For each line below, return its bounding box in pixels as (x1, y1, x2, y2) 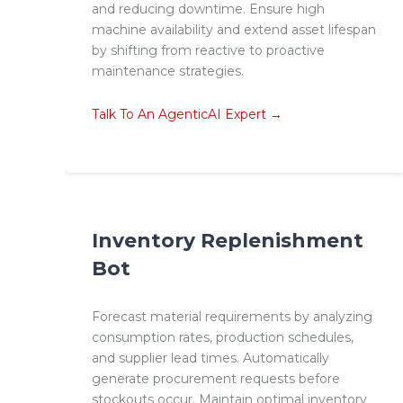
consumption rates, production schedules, (92, 328, 354, 345)
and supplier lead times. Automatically (92, 349, 329, 366)
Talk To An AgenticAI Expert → (92, 106, 282, 123)
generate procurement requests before (92, 370, 340, 387)
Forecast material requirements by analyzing (92, 308, 372, 325)
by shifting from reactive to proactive (92, 42, 325, 59)
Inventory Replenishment (92, 228, 363, 253)
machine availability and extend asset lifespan (92, 22, 376, 39)
